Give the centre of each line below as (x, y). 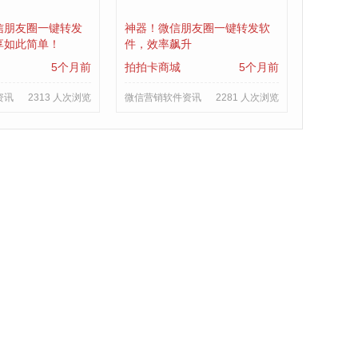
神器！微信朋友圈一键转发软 (197, 28)
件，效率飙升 (158, 44)
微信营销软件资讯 (163, 97)
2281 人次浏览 (247, 97)
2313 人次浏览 (59, 97)
